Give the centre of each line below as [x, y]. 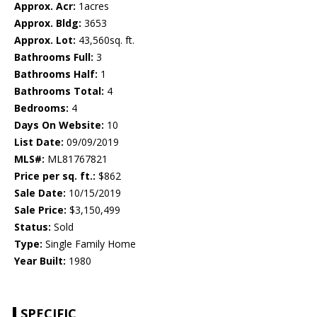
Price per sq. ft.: [55, 176]
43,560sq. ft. [105, 40]
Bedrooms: [41, 108]
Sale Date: [40, 193]
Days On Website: [59, 125]
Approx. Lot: [45, 40]
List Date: [39, 142]
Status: [33, 227]
